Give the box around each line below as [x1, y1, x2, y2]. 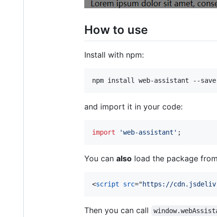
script [96, 180, 119, 188]
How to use [84, 22, 148, 37]
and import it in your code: [84, 101, 183, 111]
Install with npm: [84, 49, 144, 60]
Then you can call [84, 205, 151, 215]
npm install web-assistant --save [92, 76, 216, 84]
